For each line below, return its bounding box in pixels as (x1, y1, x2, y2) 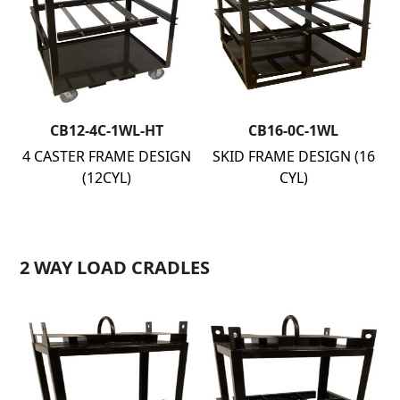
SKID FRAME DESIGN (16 (212, 146, 375, 166)
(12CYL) (81, 167, 131, 187)
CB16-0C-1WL (248, 120, 339, 140)
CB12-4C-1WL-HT (49, 120, 163, 140)
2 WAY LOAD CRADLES (20, 254, 211, 279)
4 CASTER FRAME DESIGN (21, 146, 191, 166)
